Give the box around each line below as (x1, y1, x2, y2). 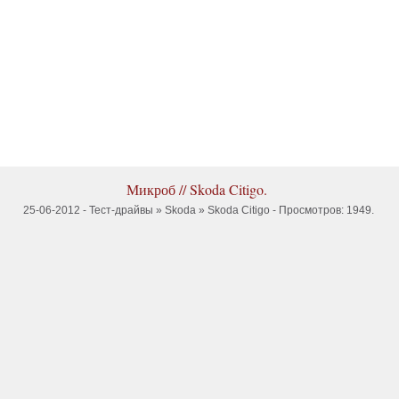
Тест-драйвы (89, 204, 153, 216)
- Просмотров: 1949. (270, 204, 374, 216)
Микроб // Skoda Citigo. (126, 180, 267, 199)
